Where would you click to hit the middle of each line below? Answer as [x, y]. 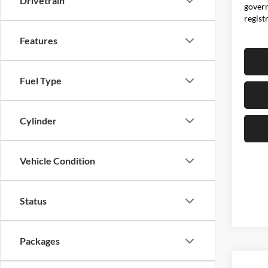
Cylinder [38, 121]
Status [33, 201]
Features [39, 40]
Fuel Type [41, 80]
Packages [40, 241]
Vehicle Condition [57, 161]
